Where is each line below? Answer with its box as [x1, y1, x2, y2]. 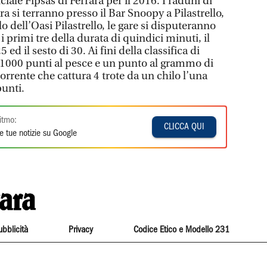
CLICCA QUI [164, 122, 205, 131]
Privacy [68, 225, 93, 234]
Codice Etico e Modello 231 [133, 225, 230, 234]
